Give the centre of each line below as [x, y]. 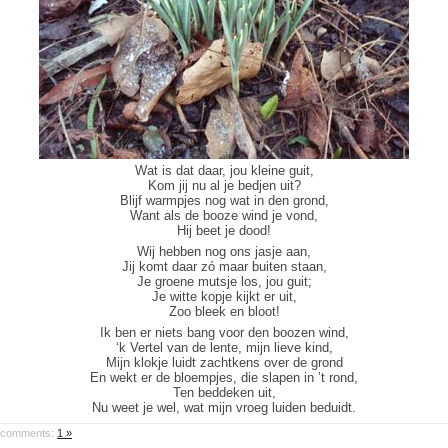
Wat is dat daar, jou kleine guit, [224, 170]
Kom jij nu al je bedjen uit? [224, 185]
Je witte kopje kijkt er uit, [224, 296]
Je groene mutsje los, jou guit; [224, 281]
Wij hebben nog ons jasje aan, [224, 251]
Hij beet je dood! [224, 230]
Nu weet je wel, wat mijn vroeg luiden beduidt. [224, 407]
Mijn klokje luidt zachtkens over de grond [224, 362]
